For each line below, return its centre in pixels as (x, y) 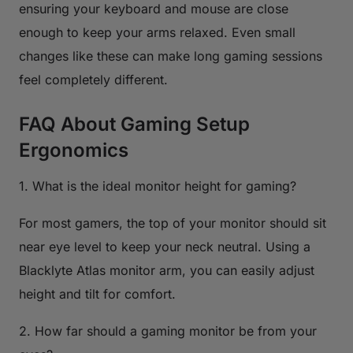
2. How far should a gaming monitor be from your (168, 331)
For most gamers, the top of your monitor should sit (173, 223)
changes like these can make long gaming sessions (171, 56)
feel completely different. (93, 79)
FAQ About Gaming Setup (134, 124)
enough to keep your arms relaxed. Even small (157, 32)
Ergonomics (74, 150)
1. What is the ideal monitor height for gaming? (158, 186)
